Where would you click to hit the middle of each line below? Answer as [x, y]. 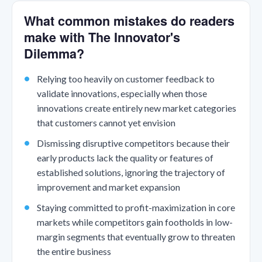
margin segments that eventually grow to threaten [136, 237]
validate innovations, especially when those [122, 93]
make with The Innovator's [102, 37]
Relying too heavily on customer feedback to [125, 78]
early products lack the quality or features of [125, 158]
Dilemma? [54, 53]
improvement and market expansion [108, 187]
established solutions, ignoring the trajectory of [131, 173]
